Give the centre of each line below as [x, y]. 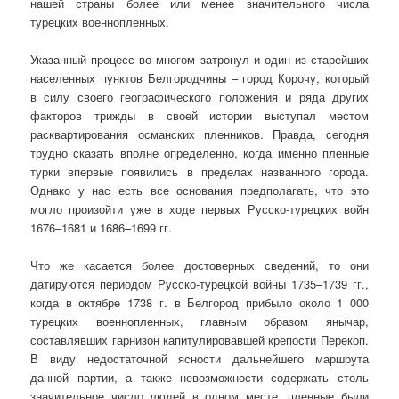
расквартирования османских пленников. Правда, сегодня [199, 134]
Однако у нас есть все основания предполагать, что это [199, 190]
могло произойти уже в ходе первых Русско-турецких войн [199, 208]
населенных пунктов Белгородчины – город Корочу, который [199, 77]
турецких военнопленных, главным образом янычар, [199, 321]
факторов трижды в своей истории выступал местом [199, 115]
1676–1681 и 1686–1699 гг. [102, 227]
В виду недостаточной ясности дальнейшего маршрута [199, 358]
